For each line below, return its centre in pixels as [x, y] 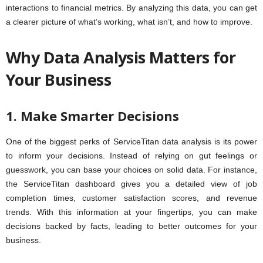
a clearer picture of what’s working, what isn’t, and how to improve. [129, 22]
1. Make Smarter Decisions [92, 116]
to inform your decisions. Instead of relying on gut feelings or [131, 156]
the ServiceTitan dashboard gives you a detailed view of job [131, 184]
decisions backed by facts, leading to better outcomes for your [131, 226]
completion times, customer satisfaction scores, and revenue [131, 198]
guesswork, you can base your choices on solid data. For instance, [131, 170]
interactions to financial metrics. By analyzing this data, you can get [131, 8]
